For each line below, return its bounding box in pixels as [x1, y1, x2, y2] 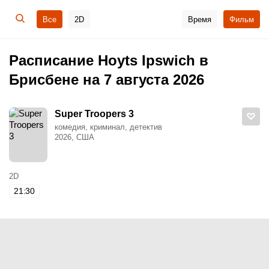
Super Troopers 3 [55, 108, 134, 119]
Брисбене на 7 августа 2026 [9, 71, 204, 88]
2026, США [55, 132, 94, 142]
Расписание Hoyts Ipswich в [9, 52, 208, 68]
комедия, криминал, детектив [55, 122, 162, 131]
